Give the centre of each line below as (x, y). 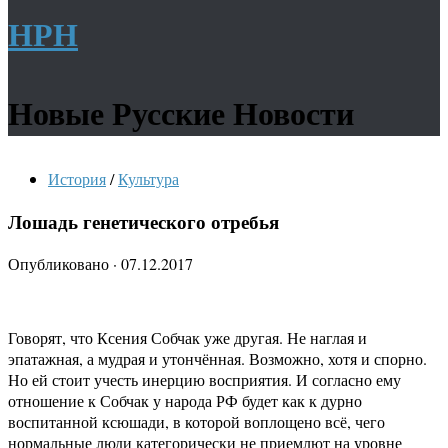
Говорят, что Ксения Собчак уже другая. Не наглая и (187, 338)
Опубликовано (60, 264)
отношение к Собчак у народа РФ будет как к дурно (185, 401)
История (77, 178)
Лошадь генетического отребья (143, 221)
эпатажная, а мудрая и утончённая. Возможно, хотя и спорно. (217, 359)
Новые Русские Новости (181, 112)
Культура (148, 178)
